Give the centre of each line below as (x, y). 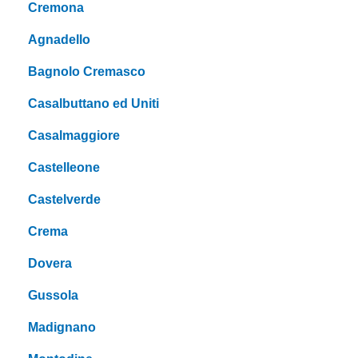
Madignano (62, 328)
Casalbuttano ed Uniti (93, 104)
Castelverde (64, 200)
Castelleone (64, 168)
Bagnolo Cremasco (87, 72)
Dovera (50, 264)
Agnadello (59, 40)
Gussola (53, 296)
